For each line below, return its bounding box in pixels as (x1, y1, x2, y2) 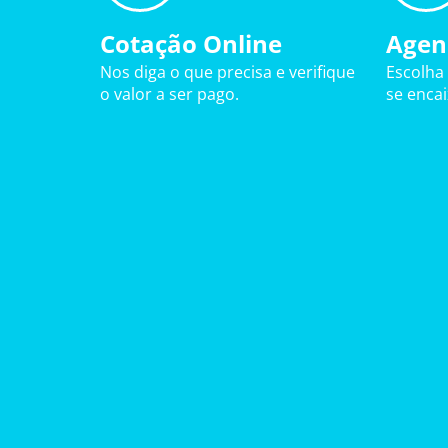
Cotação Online (100, 27, 282, 60)
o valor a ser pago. (100, 83, 239, 105)
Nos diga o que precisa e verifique (100, 61, 355, 83)
